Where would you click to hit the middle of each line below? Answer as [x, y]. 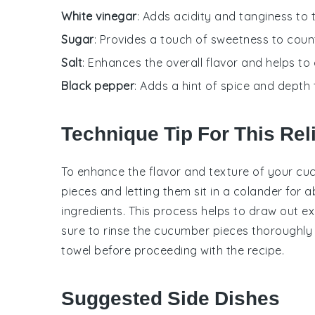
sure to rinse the [108, 230]
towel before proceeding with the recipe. [173, 250]
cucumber [182, 230]
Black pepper [98, 85]
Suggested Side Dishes [171, 298]
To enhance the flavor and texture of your [179, 171]
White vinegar [99, 16]
